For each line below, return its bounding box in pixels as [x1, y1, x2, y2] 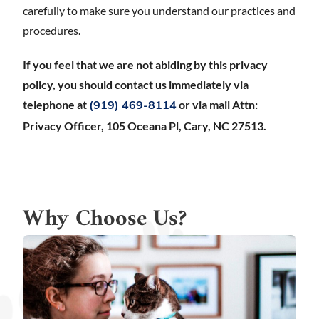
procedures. [23, 23, 80, 37]
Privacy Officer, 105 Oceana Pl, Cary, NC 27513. [23, 119, 266, 132]
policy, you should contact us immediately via [23, 78, 249, 91]
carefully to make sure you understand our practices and [23, 4, 296, 17]
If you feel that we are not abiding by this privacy [23, 58, 268, 71]
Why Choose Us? [23, 199, 187, 239]
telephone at [23, 98, 89, 111]
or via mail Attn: [177, 98, 258, 111]
